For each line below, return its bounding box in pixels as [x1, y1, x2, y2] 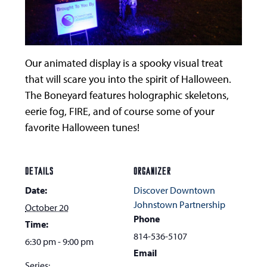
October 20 [25, 201, 69, 214]
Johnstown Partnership [133, 198, 225, 211]
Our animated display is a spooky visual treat [25, 56, 223, 70]
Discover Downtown [133, 184, 215, 197]
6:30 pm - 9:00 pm [25, 235, 94, 248]
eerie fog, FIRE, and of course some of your [25, 104, 215, 119]
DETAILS [25, 167, 54, 178]
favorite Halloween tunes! [25, 120, 140, 135]
